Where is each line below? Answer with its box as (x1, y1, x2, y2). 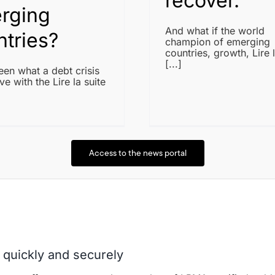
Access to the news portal (88, 146, 187, 159)
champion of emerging (165, 35, 270, 48)
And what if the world (165, 24, 265, 37)
